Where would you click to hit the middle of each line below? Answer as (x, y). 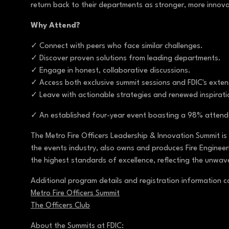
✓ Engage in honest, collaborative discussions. (113, 71)
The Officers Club (60, 206)
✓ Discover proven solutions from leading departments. (128, 59)
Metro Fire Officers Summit (75, 194)
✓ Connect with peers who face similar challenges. (119, 47)
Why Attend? (56, 26)
